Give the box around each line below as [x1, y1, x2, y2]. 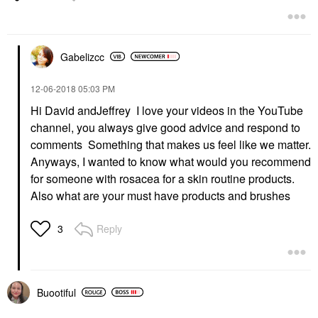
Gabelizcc [60, 49, 104, 64]
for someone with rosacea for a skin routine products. [31, 170, 295, 187]
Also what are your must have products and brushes [31, 187, 290, 204]
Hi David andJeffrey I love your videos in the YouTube [31, 102, 303, 119]
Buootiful [37, 285, 76, 300]
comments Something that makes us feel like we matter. [31, 136, 311, 153]
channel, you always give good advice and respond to [31, 119, 300, 136]
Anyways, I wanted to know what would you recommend [31, 153, 311, 170]
